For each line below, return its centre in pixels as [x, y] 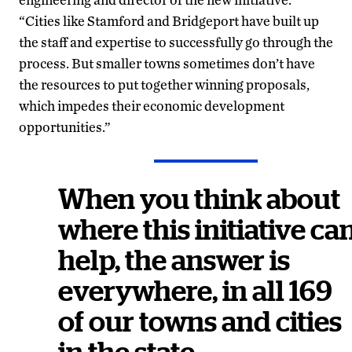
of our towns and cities [200, 322]
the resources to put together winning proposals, [164, 84]
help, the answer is [174, 260]
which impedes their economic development [152, 105]
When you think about [199, 199]
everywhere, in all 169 [195, 291]
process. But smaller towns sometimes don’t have [167, 63]
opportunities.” [65, 126]
